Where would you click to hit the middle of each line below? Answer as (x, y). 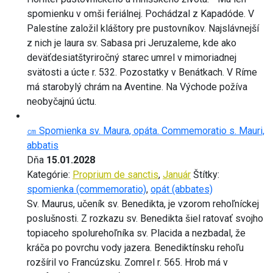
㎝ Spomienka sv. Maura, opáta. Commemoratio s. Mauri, (146, 130)
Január (177, 174)
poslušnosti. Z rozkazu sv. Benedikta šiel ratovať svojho (145, 218)
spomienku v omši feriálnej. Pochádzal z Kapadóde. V (140, 13)
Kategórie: (50, 174)
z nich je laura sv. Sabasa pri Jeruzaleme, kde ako (132, 43)
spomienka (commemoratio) (87, 189)
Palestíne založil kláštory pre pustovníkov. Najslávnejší (143, 28)
